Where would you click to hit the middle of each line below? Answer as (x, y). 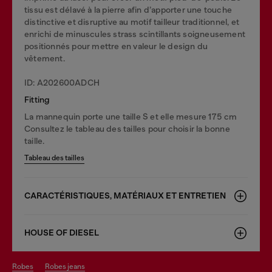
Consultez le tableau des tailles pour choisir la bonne (127, 128)
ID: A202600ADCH (62, 82)
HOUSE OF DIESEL (62, 233)
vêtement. (45, 58)
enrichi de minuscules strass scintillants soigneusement (135, 34)
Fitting (37, 99)
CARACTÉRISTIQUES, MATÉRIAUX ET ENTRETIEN (125, 195)
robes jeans (67, 266)
